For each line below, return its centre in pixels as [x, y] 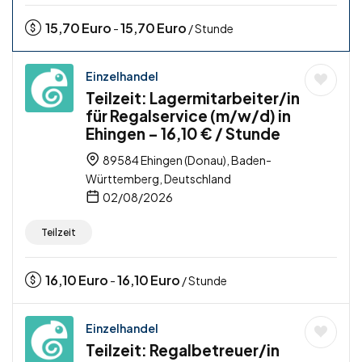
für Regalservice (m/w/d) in [188, 116]
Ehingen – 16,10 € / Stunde [183, 134]
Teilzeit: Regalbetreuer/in [183, 350]
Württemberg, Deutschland [158, 179]
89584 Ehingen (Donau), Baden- [186, 160]
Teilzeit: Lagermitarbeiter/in [193, 98]
